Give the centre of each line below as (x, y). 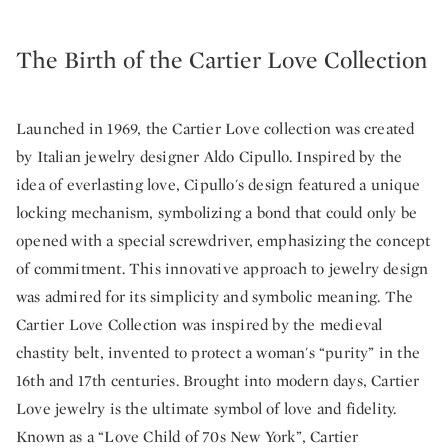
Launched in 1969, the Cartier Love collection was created (215, 128)
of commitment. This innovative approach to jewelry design (222, 268)
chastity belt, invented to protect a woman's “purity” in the (218, 352)
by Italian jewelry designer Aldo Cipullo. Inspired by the (209, 156)
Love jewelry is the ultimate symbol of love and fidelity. (206, 408)
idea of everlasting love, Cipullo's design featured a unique (218, 184)
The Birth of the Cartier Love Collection (221, 59)
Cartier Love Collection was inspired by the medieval (199, 324)
